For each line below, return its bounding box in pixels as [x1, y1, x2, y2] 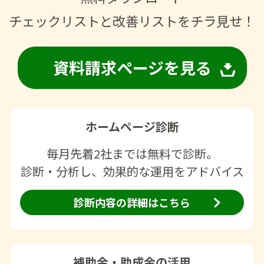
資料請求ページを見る [52, 56, 212, 80]
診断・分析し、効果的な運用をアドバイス [20, 162, 244, 180]
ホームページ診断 [85, 117, 179, 135]
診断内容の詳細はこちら [74, 194, 190, 210]
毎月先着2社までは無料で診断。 [46, 144, 218, 162]
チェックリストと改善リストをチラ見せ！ [9, 11, 255, 31]
